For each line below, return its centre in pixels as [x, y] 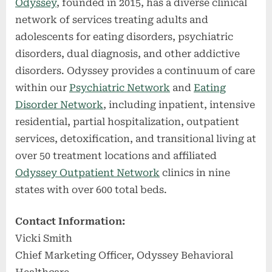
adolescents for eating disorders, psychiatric [124, 36]
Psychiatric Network [120, 87]
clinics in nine [195, 172]
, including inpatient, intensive [179, 104]
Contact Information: [70, 221]
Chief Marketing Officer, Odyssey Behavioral [124, 255]
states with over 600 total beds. [91, 189]
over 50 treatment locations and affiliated [116, 155]
